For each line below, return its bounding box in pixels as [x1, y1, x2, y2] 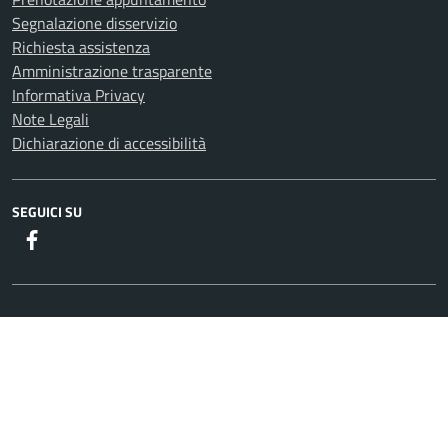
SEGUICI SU [12, 200, 82, 222]
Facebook [43, 226, 105, 251]
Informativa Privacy [12, 82, 145, 107]
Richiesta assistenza [12, 34, 150, 59]
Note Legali [12, 106, 89, 131]
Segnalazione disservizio [12, 10, 177, 35]
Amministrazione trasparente [12, 58, 212, 83]
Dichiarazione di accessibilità [12, 130, 206, 155]
